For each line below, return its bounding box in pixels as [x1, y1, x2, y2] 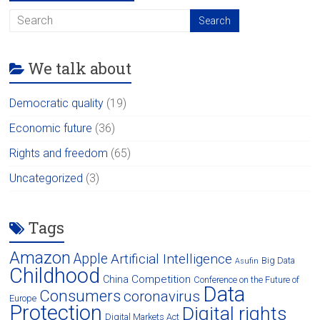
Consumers [39, 286, 121, 305]
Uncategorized [9, 171, 84, 185]
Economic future [9, 121, 93, 135]
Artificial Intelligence [111, 250, 233, 267]
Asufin [235, 256, 259, 266]
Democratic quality [9, 96, 104, 110]
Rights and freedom [9, 146, 109, 160]
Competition [131, 272, 191, 286]
